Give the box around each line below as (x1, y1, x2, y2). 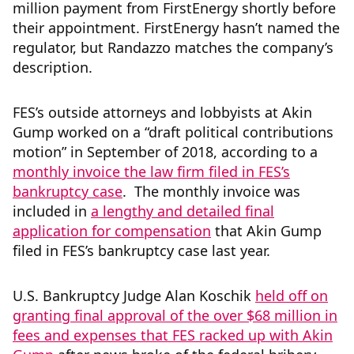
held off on (255, 286, 328, 306)
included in (13, 201, 91, 221)
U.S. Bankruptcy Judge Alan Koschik (13, 286, 255, 306)
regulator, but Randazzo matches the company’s (13, 38, 333, 58)
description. (13, 58, 96, 77)
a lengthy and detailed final (91, 201, 274, 221)
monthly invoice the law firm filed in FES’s (13, 162, 290, 182)
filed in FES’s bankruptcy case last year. (13, 241, 274, 261)
